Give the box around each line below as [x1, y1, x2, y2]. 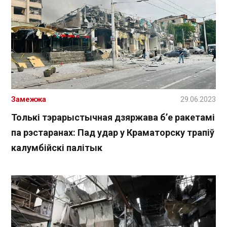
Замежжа [11, 95, 46, 104]
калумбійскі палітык [11, 142, 102, 154]
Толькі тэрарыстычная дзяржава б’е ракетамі [11, 112, 215, 123]
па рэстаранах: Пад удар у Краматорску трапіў [11, 127, 214, 138]
